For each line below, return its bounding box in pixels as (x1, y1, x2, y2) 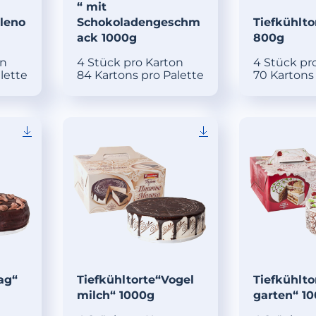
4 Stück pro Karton (76, 55, 183, 69)
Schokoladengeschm (76, 15, 200, 29)
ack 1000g (76, 30, 137, 44)
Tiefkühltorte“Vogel (76, 273, 194, 287)
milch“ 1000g (76, 288, 154, 303)
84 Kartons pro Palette (76, 68, 204, 82)
